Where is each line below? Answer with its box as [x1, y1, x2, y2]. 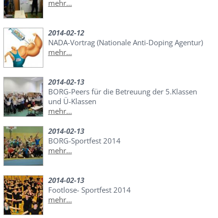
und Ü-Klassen [48, 96, 96, 107]
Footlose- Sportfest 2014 [48, 185, 131, 195]
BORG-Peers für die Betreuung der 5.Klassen [48, 87, 197, 97]
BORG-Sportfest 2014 [48, 136, 121, 146]
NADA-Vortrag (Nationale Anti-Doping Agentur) [48, 37, 203, 48]
